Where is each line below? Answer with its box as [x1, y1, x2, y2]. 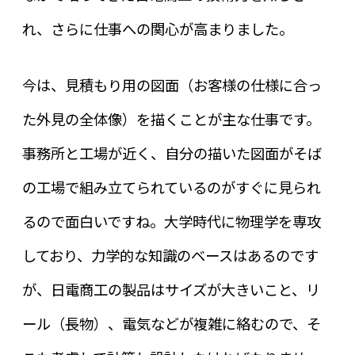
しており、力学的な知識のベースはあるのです [21, 244, 319, 265]
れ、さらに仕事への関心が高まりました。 [21, 18, 293, 40]
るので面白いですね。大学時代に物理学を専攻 [21, 210, 321, 231]
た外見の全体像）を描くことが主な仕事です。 [21, 108, 320, 129]
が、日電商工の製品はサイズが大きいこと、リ [21, 278, 320, 300]
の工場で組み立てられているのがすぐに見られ [21, 176, 321, 197]
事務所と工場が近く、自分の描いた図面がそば [21, 142, 322, 163]
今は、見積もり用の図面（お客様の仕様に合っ [21, 74, 322, 95]
